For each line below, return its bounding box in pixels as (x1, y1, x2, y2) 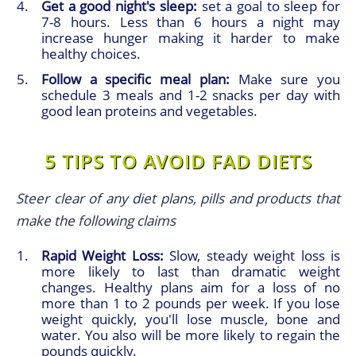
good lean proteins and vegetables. (41, 102, 257, 121)
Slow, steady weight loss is (163, 246, 341, 265)
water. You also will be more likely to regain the (41, 326, 340, 345)
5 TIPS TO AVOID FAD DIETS (44, 148, 312, 175)
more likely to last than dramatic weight (41, 262, 340, 281)
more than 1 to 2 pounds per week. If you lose (41, 294, 340, 313)
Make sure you (229, 70, 341, 89)
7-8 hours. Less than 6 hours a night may (41, 13, 340, 32)
